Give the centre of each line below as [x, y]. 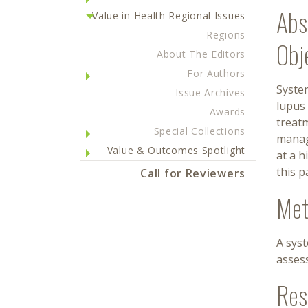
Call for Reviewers [193, 173]
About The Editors [201, 54]
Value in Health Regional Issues [169, 15]
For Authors [216, 73]
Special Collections [199, 131]
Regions [226, 35]
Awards [227, 112]
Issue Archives [210, 92]
